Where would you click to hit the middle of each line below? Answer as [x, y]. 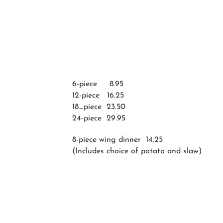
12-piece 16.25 [98, 96]
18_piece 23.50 [99, 107]
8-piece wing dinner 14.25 [117, 140]
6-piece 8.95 [98, 84]
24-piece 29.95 [99, 118]
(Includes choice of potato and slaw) [137, 151]
